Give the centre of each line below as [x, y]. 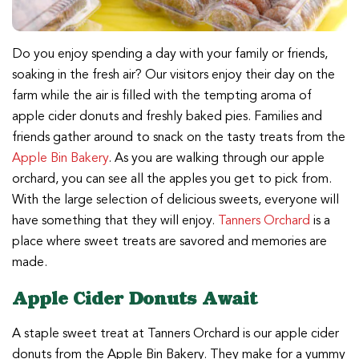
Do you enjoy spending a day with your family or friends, [170, 54]
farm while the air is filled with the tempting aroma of [162, 96]
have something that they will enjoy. [115, 221]
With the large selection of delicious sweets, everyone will [175, 200]
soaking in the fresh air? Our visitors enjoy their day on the [173, 75]
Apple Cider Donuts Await [135, 298]
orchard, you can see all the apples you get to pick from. [172, 179]
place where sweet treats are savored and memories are [169, 242]
